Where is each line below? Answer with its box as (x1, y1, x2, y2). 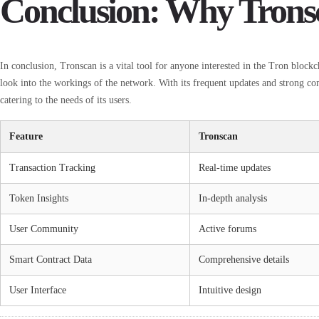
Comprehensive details (199, 254, 289, 266)
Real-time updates (199, 162, 271, 174)
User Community (9, 224, 78, 235)
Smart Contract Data (9, 254, 92, 266)
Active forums (199, 224, 256, 235)
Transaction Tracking (9, 162, 95, 174)
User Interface (9, 285, 66, 296)
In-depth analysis (199, 193, 267, 204)
